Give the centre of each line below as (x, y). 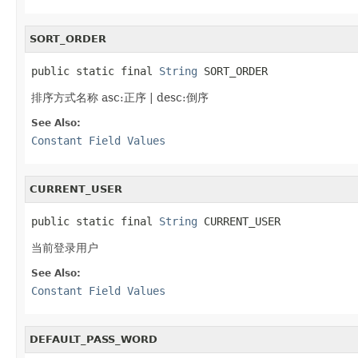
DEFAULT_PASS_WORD (93, 339)
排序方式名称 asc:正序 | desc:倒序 (120, 97)
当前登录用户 (65, 247)
